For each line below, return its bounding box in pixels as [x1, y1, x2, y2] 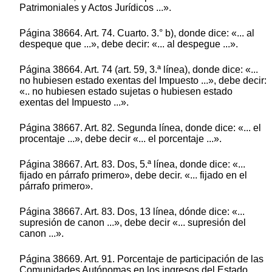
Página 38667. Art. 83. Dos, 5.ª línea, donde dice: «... [19, 159, 245, 170]
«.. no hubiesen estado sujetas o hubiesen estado [19, 86, 233, 97]
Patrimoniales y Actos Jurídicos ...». [19, 2, 171, 13]
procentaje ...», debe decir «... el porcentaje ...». [19, 134, 222, 144]
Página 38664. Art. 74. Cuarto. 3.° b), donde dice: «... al [19, 28, 254, 39]
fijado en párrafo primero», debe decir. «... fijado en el [19, 170, 247, 181]
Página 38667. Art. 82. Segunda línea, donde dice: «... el [19, 123, 261, 134]
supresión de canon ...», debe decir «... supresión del [19, 217, 246, 228]
